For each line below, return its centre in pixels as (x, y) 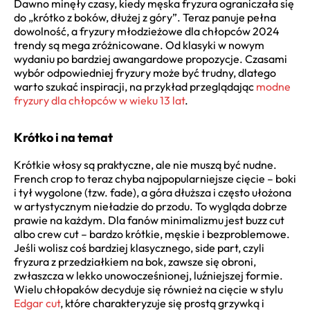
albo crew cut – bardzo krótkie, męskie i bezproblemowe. (152, 234)
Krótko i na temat (63, 137)
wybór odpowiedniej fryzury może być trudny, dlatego (145, 72)
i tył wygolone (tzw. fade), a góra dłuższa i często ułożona (153, 192)
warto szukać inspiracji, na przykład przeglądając (135, 86)
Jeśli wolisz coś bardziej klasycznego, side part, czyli (139, 247)
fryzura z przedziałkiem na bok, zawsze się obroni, (135, 261)
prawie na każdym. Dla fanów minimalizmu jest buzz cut (149, 220)
